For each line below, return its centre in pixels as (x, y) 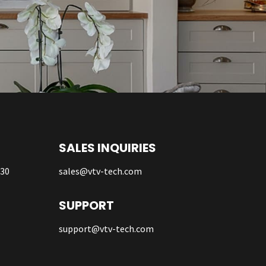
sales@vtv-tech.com (100, 171)
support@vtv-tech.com (106, 228)
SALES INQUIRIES (107, 148)
